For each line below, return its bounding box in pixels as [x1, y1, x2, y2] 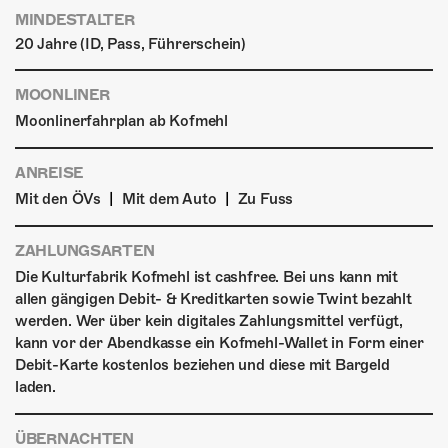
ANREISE [15, 164, 84, 183]
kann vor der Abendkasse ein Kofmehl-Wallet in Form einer [15, 334, 424, 353]
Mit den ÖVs [15, 190, 102, 209]
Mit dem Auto [121, 190, 217, 209]
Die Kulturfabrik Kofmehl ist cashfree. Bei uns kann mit [15, 268, 399, 287]
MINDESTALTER [15, 11, 135, 30]
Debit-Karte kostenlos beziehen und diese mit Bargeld [15, 356, 390, 375]
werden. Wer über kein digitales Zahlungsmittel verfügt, [15, 312, 404, 331]
